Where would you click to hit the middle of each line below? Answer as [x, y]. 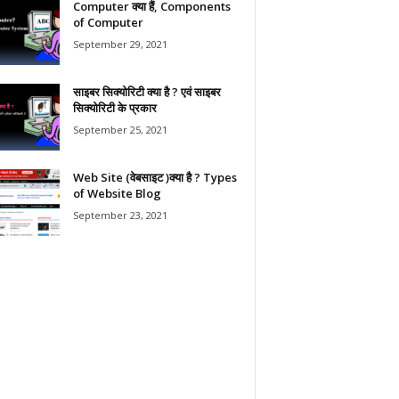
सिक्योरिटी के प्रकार [114, 107]
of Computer [108, 22]
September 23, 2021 [120, 215]
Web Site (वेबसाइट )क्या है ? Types [155, 177]
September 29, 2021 [120, 44]
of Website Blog [117, 193]
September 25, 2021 [120, 129]
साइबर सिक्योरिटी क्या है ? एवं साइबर [147, 91]
